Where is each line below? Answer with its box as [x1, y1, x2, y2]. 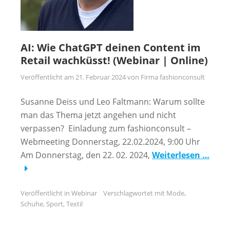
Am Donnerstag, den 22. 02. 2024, [21, 149, 152, 161]
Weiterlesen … [152, 149, 209, 161]
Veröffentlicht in [21, 188, 71, 198]
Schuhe [21, 199, 43, 208]
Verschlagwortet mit [103, 188, 166, 198]
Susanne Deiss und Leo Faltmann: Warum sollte [21, 96, 205, 107]
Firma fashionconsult [141, 72, 205, 82]
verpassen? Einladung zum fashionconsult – [21, 123, 191, 134]
